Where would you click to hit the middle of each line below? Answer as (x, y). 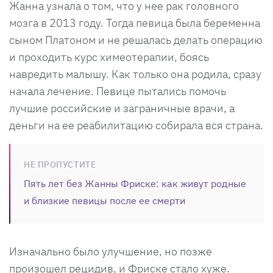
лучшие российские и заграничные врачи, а (122, 108)
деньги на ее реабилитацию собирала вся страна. (136, 126)
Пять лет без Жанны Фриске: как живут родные (135, 184)
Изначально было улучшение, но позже (111, 252)
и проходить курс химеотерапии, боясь (109, 57)
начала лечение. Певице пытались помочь (118, 91)
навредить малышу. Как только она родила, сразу (135, 74)
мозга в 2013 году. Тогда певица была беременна (135, 23)
